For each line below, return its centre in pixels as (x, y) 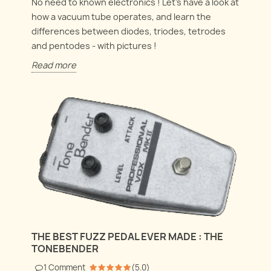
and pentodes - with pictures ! (94, 45)
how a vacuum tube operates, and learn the (122, 16)
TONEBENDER (65, 248)
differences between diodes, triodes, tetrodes (129, 31)
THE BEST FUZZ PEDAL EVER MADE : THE (128, 236)
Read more (54, 65)
